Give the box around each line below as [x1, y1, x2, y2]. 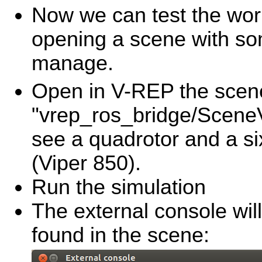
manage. [32, 51, 113, 75]
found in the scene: [32, 223, 209, 247]
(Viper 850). [32, 151, 141, 175]
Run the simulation [32, 175, 206, 199]
